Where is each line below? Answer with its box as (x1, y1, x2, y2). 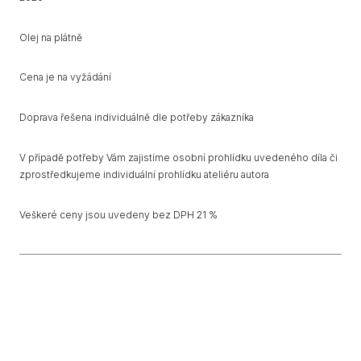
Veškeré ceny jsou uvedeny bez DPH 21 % (19, 208, 218, 221)
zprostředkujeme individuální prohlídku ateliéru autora (19, 168, 269, 180)
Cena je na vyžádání (19, 71, 111, 84)
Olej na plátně (19, 31, 82, 44)
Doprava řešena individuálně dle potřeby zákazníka (19, 111, 254, 124)
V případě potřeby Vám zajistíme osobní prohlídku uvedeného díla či (19, 151, 338, 164)
